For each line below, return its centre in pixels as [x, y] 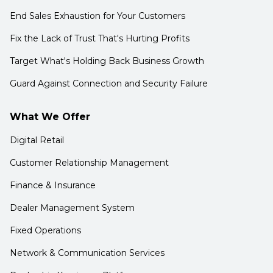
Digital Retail [37, 140]
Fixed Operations [45, 231]
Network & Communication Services [87, 253]
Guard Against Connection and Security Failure [109, 84]
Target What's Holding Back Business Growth [107, 61]
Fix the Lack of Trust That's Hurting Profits [100, 39]
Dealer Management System [72, 208]
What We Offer [50, 117]
